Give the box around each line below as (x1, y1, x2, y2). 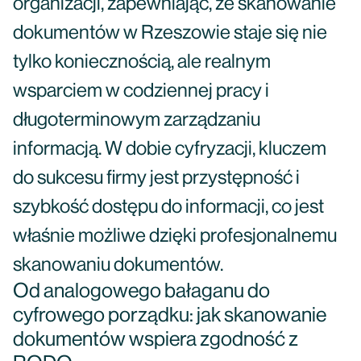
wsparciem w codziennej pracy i (13, 81, 269, 101)
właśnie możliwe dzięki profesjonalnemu (13, 226, 337, 246)
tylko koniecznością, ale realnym (13, 52, 271, 72)
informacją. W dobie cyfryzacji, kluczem (13, 139, 326, 159)
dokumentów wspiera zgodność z (13, 330, 298, 350)
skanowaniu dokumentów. (13, 255, 223, 275)
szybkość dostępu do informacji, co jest (13, 197, 324, 217)
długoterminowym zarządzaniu (13, 110, 260, 130)
